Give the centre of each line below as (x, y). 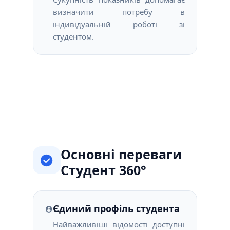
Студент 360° (103, 170)
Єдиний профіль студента (116, 208)
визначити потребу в (119, 12)
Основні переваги (121, 154)
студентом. (73, 36)
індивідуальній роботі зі (119, 24)
